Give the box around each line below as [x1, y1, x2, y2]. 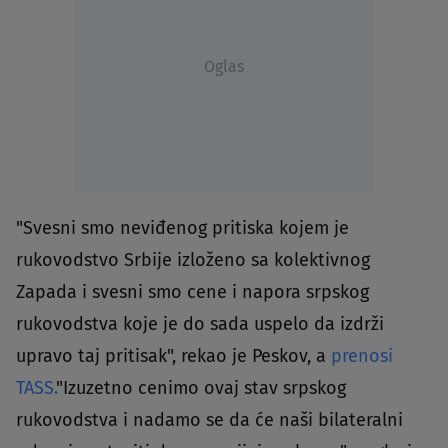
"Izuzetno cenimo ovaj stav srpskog [56, 376, 346, 399]
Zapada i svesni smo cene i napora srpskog [16, 280, 369, 303]
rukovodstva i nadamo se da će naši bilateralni [16, 408, 403, 431]
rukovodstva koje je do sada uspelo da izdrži [16, 312, 384, 335]
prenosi [331, 344, 393, 367]
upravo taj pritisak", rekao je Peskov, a [16, 344, 331, 367]
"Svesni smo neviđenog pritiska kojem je [16, 216, 349, 239]
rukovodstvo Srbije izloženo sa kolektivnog [16, 248, 370, 271]
